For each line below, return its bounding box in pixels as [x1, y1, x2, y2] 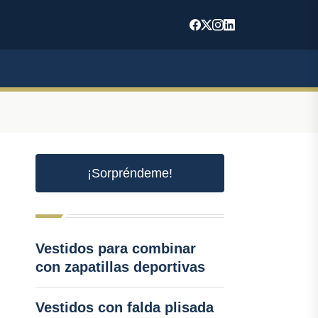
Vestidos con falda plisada [35, 300, 214, 315]
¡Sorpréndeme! [87, 166, 172, 180]
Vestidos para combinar [35, 241, 196, 256]
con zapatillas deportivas [35, 259, 205, 275]
